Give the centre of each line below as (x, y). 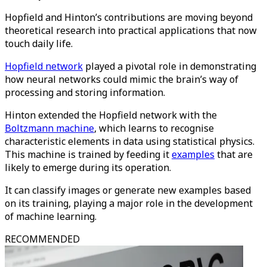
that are (234, 154)
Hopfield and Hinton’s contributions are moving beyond (129, 17)
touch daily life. (39, 44)
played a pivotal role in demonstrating (170, 66)
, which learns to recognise (154, 128)
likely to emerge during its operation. (88, 167)
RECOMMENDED (42, 239)
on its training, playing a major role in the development (129, 203)
